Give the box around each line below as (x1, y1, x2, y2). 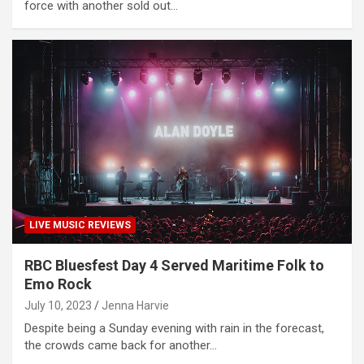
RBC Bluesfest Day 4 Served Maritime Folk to (24, 256, 324, 274)
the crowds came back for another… (24, 337, 217, 353)
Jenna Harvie (102, 298, 169, 312)
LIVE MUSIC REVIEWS (29, 219, 131, 231)
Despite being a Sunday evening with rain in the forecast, (24, 320, 324, 336)
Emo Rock (24, 275, 92, 292)
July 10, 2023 (24, 298, 92, 312)
